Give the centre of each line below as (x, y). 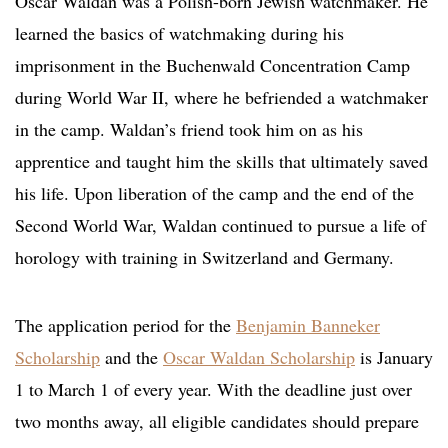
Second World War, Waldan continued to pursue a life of (220, 225)
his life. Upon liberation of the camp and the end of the (214, 193)
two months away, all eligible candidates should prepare (217, 421)
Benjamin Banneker (308, 325)
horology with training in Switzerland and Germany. (204, 257)
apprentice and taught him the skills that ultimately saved (221, 161)
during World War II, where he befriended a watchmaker (221, 97)
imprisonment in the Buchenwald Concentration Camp (212, 65)
